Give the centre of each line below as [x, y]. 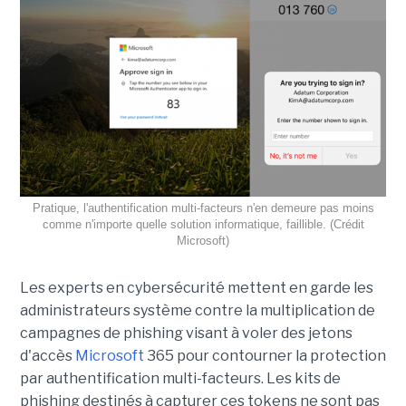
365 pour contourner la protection [265, 356]
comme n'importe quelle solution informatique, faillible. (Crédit [203, 225]
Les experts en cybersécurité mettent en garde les [196, 288]
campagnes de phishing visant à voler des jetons [186, 333]
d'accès [47, 356]
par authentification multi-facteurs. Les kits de [180, 379]
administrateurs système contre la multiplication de [197, 311]
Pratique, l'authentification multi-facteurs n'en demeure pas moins [203, 208]
